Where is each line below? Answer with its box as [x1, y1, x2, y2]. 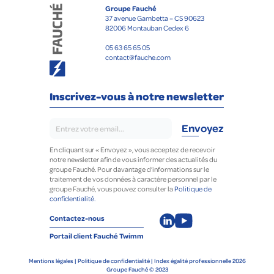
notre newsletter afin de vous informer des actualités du [50, 154, 217, 164]
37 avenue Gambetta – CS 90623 [105, 13, 205, 23]
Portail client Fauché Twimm [50, 231, 144, 240]
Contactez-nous [50, 213, 105, 223]
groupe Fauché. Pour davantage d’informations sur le [50, 164, 209, 174]
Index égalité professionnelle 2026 [154, 256, 246, 264]
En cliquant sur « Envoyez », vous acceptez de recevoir [50, 144, 215, 154]
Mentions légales [28, 256, 73, 264]
